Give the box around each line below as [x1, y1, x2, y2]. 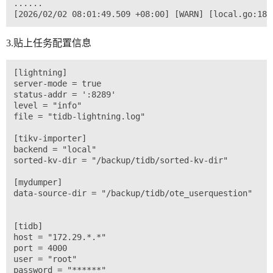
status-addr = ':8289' [13, 90, 116, 100]
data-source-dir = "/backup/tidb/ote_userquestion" [13, 188, 252, 199]
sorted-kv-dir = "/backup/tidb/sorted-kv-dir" [13, 155, 228, 166]
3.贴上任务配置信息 [6, 38, 91, 49]
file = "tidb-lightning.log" [13, 112, 145, 122]
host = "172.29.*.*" [13, 232, 106, 243]
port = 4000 [13, 243, 67, 253]
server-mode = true [13, 79, 101, 89]
